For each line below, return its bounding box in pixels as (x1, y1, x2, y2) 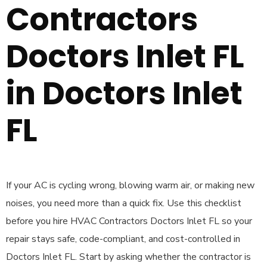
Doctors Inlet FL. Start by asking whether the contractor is (6, 250, 251, 263)
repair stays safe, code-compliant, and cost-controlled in (6, 232, 240, 246)
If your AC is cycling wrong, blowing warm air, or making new (6, 179, 254, 192)
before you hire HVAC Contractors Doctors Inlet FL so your (6, 215, 252, 228)
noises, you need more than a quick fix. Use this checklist (6, 197, 241, 210)
